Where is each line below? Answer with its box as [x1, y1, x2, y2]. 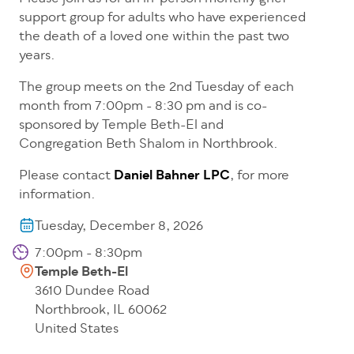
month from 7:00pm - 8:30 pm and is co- [19, 96, 267, 118]
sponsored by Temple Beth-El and [19, 115, 224, 137]
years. [19, 46, 55, 67]
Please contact [19, 166, 114, 187]
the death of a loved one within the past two [19, 27, 289, 48]
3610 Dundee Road [35, 281, 149, 303]
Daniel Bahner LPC [114, 166, 230, 187]
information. [19, 185, 96, 206]
